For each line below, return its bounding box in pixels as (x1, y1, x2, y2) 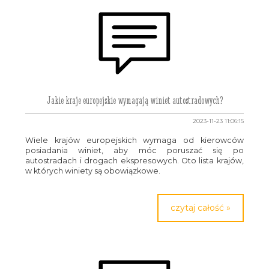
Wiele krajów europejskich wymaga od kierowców (25, 136, 244, 145)
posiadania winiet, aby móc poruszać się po (25, 146, 244, 155)
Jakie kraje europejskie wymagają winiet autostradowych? (46, 94, 223, 106)
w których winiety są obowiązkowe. (25, 166, 161, 175)
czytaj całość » (170, 202, 231, 213)
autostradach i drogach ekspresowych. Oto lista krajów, (25, 156, 244, 165)
